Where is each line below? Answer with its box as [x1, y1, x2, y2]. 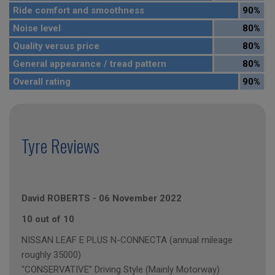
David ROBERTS [21, 193, 90, 204]
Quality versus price [13, 41, 99, 52]
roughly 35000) [21, 249, 81, 261]
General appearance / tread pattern [13, 58, 166, 70]
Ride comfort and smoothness [13, 5, 144, 17]
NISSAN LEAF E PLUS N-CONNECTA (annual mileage [21, 234, 233, 246]
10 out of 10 [21, 214, 74, 225]
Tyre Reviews [21, 133, 99, 159]
